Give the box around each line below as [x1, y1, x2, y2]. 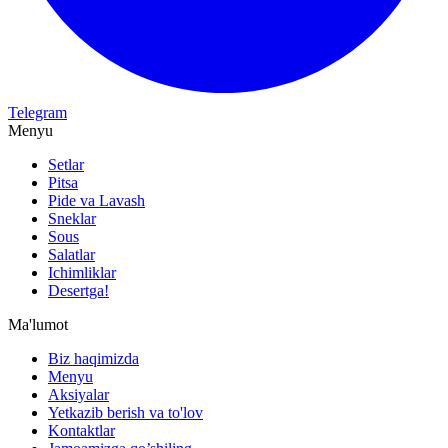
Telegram [8, 104, 67, 122]
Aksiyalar [48, 386, 109, 404]
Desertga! [48, 282, 109, 300]
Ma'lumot [8, 316, 68, 334]
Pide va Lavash [48, 192, 145, 210]
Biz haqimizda [48, 350, 139, 368]
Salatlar [48, 246, 95, 264]
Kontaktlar [48, 422, 115, 440]
